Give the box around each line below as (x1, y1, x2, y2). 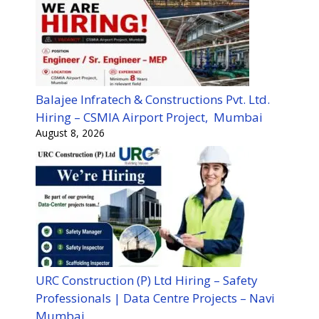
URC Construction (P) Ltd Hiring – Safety (36, 272, 258, 289)
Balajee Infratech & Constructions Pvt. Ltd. (36, 90, 270, 108)
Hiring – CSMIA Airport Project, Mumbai (36, 108, 263, 125)
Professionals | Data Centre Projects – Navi (36, 290, 275, 307)
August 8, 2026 (36, 125, 105, 140)
